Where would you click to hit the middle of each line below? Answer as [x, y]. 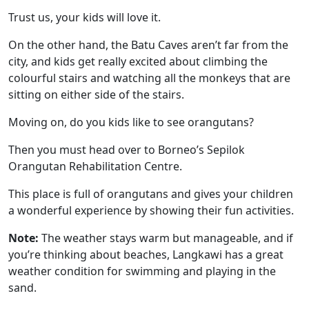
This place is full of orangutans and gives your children [151, 194]
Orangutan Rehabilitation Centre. [97, 166]
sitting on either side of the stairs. [98, 94]
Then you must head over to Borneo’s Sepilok [127, 150]
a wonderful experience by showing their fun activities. [151, 210]
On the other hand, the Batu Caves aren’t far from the [148, 45]
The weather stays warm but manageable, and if [166, 238]
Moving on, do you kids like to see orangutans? [132, 122]
